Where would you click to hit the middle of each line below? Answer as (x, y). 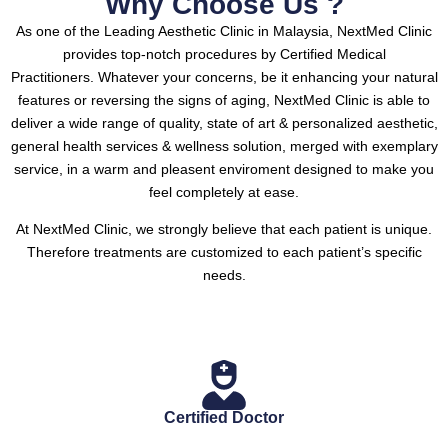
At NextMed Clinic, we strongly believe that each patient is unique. (224, 229)
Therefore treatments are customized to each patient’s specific (224, 252)
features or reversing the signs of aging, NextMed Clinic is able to (224, 100)
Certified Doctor (224, 418)
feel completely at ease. (224, 192)
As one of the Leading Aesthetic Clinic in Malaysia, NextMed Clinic (224, 31)
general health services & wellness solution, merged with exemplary (224, 146)
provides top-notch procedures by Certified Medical (224, 54)
